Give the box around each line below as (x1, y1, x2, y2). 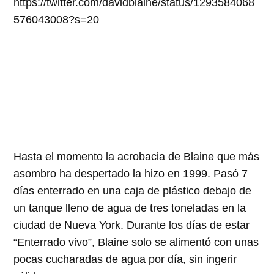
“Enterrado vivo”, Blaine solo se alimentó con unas (13, 236, 259, 249)
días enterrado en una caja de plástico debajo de (13, 185, 252, 198)
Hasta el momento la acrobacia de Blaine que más (13, 150, 260, 163)
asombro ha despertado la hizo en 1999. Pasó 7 (13, 168, 248, 180)
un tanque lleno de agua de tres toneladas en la (13, 202, 246, 215)
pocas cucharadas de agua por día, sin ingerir (13, 253, 237, 266)
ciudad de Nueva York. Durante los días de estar (13, 219, 250, 232)
